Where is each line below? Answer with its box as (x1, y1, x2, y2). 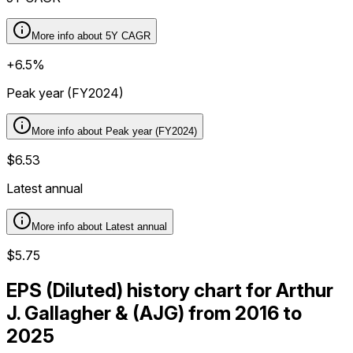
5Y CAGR (106, 29, 150, 42)
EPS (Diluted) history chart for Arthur (6, 278, 333, 302)
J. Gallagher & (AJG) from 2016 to (6, 301, 302, 325)
